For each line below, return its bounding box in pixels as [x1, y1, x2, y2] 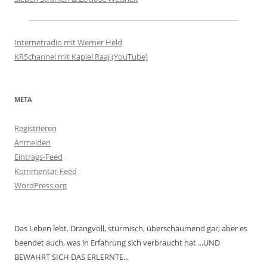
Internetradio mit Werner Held [14, 36, 122, 48]
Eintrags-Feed [14, 151, 63, 162]
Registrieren [14, 122, 57, 133]
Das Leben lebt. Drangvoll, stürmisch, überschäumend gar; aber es [14, 222, 247, 234]
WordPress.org [14, 179, 67, 191]
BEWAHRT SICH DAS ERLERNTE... [14, 251, 129, 262]
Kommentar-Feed [14, 165, 77, 176]
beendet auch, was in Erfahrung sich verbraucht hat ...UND [14, 237, 220, 248]
